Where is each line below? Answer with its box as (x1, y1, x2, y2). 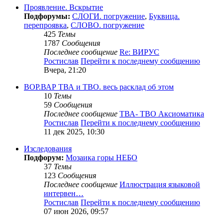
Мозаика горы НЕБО (66, 153, 137, 162)
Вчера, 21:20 (44, 66, 86, 75)
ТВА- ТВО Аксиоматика (119, 110, 204, 118)
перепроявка (24, 21, 67, 30)
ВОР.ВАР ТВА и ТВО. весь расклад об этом (24, 83, 174, 92)
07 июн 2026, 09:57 (44, 207, 109, 216)
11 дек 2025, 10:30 (44, 127, 105, 136)
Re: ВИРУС (119, 48, 159, 57)
